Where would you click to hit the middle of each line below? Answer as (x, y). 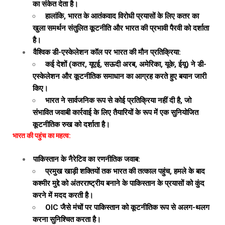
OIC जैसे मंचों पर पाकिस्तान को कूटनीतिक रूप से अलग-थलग (126, 207)
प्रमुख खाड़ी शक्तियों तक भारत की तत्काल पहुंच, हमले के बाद (124, 171)
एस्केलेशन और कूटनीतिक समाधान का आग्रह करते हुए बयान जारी (120, 76)
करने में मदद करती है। (63, 195)
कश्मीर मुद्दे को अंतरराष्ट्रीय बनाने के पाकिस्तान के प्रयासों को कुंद (119, 183)
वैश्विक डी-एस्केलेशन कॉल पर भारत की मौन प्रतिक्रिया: (107, 52)
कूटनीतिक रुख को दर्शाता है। (71, 125)
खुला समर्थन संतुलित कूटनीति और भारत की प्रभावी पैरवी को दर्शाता (121, 28)
